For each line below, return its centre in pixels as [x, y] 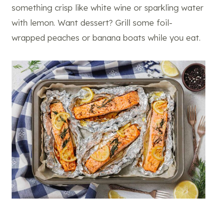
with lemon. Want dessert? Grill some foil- [92, 22]
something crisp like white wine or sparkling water [108, 7]
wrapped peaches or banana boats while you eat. [106, 37]
